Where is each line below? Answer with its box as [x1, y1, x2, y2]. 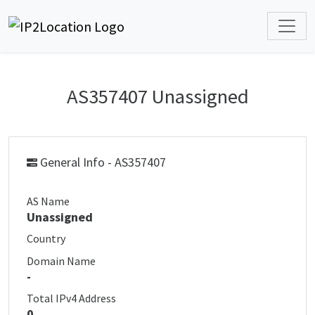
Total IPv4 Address [27, 291, 116, 305]
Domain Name [27, 254, 96, 268]
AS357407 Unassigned [66, 84, 249, 109]
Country [27, 231, 65, 245]
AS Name [27, 194, 70, 208]
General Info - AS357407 [37, 154, 166, 170]
